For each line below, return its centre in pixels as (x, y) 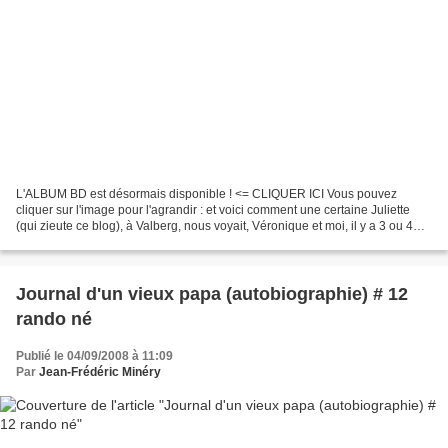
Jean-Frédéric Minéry (100, 372)
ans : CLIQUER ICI (66, 242)
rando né (54, 319)
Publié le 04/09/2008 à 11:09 (94, 356)
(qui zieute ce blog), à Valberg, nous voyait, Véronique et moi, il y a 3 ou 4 (214, 226)
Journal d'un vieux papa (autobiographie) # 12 (212, 294)
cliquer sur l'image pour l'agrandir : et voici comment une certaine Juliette (213, 210)
